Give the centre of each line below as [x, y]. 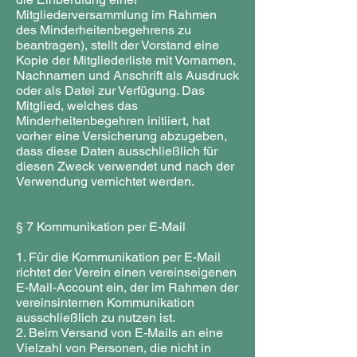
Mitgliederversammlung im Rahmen [116, 15]
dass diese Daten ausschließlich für [117, 151]
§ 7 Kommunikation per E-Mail [101, 227]
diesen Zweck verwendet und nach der [125, 166]
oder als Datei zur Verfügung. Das [110, 90]
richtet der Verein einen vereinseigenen [126, 272]
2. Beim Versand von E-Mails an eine [120, 333]
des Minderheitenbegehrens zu [104, 30]
